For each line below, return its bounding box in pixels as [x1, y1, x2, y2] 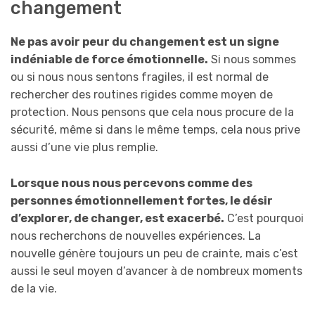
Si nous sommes [208, 52, 296, 66]
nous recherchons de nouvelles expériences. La [11, 229, 261, 243]
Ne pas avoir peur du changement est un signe [11, 34, 279, 49]
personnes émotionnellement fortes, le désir [11, 193, 273, 207]
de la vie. [11, 281, 57, 295]
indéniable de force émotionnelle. [11, 52, 208, 66]
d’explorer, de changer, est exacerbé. [11, 211, 224, 225]
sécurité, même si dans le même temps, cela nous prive [11, 122, 300, 136]
